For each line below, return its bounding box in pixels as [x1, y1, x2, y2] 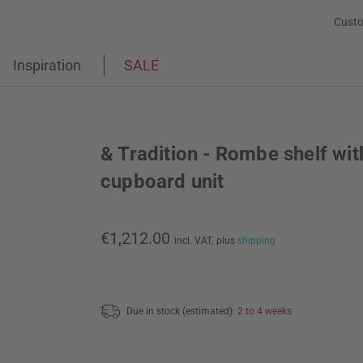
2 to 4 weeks [237, 305, 292, 317]
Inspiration [13, 57, 81, 74]
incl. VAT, [174, 235, 213, 246]
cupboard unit [100, 170, 224, 193]
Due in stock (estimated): [126, 305, 237, 317]
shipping [237, 235, 275, 246]
